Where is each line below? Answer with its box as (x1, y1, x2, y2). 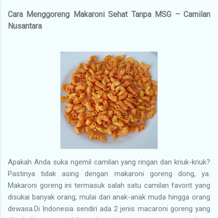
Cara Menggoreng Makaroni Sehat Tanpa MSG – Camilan (8, 9, 210, 19)
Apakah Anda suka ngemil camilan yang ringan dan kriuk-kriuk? (8, 157, 210, 166)
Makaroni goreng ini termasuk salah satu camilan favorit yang (8, 181, 210, 190)
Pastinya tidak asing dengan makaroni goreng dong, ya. (8, 169, 210, 178)
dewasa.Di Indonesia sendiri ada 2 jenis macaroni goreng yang (8, 204, 210, 213)
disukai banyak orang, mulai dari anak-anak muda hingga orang (8, 192, 210, 201)
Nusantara (8, 21, 42, 31)
